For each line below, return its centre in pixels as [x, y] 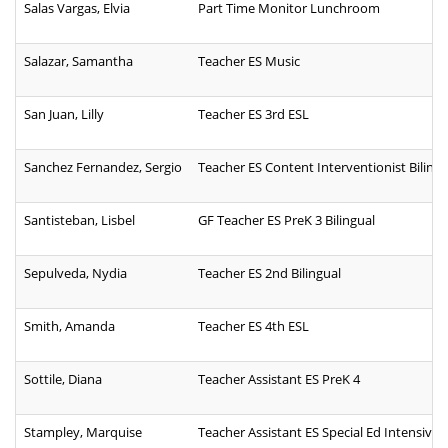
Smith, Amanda [69, 326]
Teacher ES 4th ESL [253, 326]
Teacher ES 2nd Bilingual [269, 273]
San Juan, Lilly [64, 114]
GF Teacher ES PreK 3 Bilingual [286, 220]
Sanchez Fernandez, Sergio [103, 167]
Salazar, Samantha [78, 61]
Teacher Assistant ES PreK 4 [279, 379]
